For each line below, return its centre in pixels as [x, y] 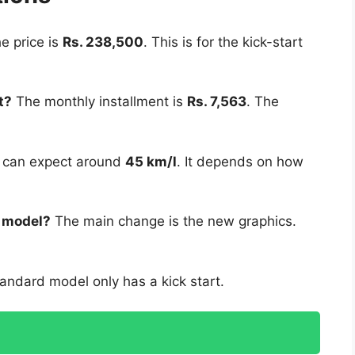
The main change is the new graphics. [174, 221]
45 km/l [151, 161]
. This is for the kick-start [223, 42]
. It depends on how [240, 161]
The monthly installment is [99, 102]
